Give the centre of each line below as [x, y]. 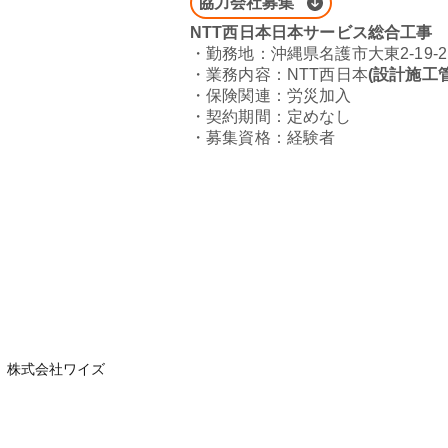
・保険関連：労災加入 [271, 95]
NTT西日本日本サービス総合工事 [311, 32]
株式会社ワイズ [56, 369]
